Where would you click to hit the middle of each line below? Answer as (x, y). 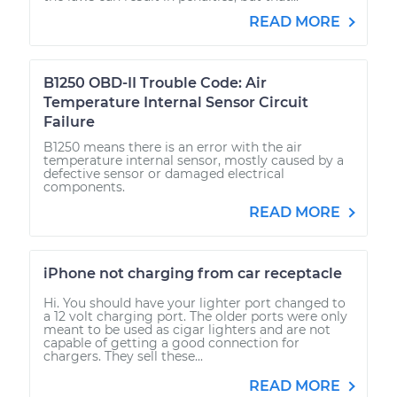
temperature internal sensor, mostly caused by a (194, 160)
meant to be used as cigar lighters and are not (187, 329)
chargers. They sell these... (123, 356)
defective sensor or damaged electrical (164, 173)
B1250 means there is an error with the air (173, 147)
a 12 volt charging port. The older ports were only (195, 316)
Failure (69, 121)
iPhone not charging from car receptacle (193, 273)
